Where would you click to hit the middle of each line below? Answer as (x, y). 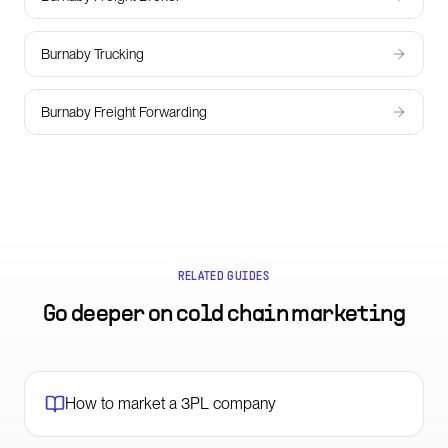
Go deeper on (109, 315)
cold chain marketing (291, 315)
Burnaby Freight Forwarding (124, 112)
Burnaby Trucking (92, 54)
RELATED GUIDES (224, 277)
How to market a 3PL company (170, 403)
